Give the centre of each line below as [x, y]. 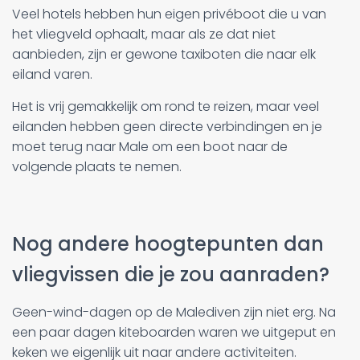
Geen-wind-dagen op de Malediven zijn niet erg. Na [174, 313]
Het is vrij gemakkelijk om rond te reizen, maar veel [166, 107]
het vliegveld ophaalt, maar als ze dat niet [144, 35]
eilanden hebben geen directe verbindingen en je [167, 127]
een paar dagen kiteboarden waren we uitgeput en [174, 333]
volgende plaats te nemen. [97, 167]
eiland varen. [52, 75]
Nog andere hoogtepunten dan [168, 244]
